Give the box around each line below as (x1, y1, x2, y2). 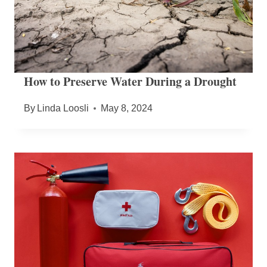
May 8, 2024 (101, 103, 153, 114)
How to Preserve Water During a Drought (24, 73, 237, 91)
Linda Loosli (37, 103, 89, 114)
